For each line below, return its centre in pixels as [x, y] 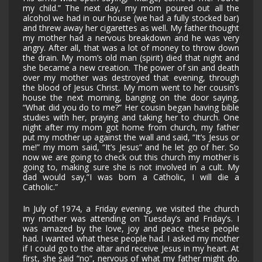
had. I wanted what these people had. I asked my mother [131, 239]
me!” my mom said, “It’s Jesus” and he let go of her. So [131, 147]
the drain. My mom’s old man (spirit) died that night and [131, 58]
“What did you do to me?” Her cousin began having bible [131, 108]
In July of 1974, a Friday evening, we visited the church [131, 209]
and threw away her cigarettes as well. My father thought [131, 28]
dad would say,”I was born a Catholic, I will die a [131, 177]
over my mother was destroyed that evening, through [131, 78]
